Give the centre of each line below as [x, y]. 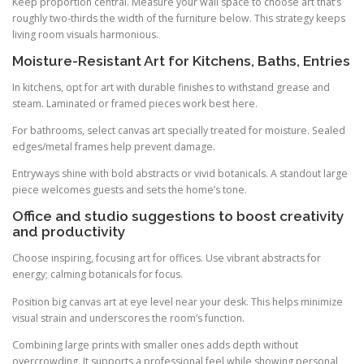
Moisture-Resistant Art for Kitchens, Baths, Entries [181, 61]
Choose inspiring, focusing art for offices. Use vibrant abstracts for [167, 258]
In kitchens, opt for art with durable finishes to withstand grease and [171, 87]
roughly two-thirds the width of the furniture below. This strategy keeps [179, 18]
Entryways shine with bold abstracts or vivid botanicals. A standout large [180, 174]
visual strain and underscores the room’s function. [128, 318]
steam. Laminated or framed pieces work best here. [135, 103]
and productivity [69, 232]
